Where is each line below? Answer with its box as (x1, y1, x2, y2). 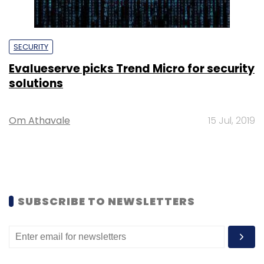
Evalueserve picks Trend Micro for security (9, 60, 255, 77)
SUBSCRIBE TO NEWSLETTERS (18, 193, 195, 209)
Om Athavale (9, 113, 70, 127)
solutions (9, 75, 63, 91)
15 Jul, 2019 (208, 113, 255, 127)
